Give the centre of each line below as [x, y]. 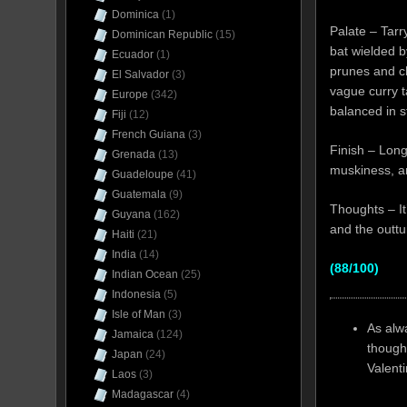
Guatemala [139, 194]
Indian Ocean [145, 274]
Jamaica [133, 334]
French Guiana [149, 134]
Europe [130, 94]
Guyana [131, 214]
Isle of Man [139, 314]
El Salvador [140, 74]
